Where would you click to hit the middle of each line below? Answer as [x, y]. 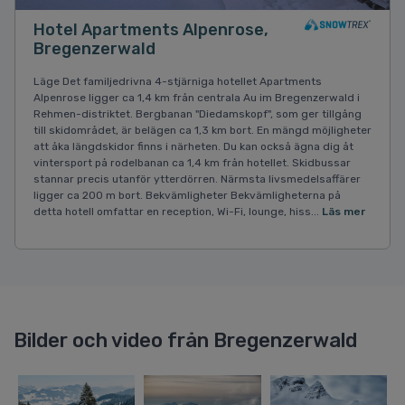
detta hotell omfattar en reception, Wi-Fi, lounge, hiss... [178, 211]
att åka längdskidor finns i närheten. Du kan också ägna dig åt [193, 146]
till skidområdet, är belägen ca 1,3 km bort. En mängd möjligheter [202, 130]
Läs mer [344, 211]
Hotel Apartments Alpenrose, [151, 29]
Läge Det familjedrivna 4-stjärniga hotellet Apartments [178, 81]
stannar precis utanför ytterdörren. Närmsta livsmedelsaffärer [197, 179]
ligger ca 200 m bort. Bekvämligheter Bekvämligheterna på [187, 195]
